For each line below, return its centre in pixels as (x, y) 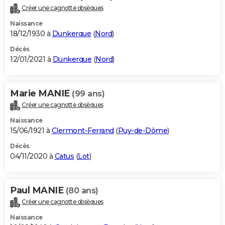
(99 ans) (88, 94)
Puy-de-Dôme (142, 131)
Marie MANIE (41, 94)
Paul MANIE (38, 191)
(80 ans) (82, 191)
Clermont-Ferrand (83, 131)
